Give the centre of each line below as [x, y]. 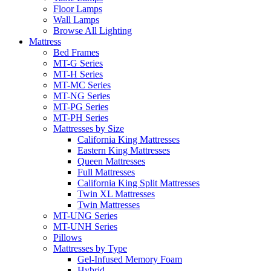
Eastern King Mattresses [124, 151]
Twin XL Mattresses [116, 194]
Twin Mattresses [109, 205]
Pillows [67, 238]
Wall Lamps [76, 20]
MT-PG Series [81, 107]
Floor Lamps [78, 9]
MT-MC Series [82, 85]
